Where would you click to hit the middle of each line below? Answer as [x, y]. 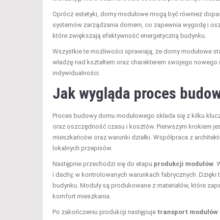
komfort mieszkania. [82, 196]
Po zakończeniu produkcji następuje [105, 212]
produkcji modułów [184, 164]
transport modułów [188, 212]
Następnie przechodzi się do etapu [103, 164]
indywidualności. [76, 73]
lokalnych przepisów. [82, 148]
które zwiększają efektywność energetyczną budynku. [129, 35]
